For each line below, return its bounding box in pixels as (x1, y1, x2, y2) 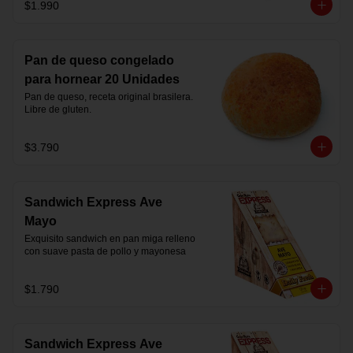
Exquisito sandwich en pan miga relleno (24, 233, 195, 244)
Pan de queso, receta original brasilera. (24, 91, 193, 102)
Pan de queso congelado (24, 54, 174, 67)
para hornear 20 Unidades (24, 72, 180, 86)
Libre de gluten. (24, 104, 91, 115)
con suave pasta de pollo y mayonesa (24, 246, 186, 257)
